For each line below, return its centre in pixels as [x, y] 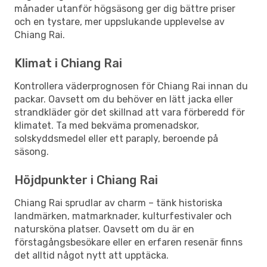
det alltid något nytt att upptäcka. [91, 255]
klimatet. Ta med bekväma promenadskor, [107, 125]
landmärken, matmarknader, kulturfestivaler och [123, 216]
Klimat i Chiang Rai [68, 63]
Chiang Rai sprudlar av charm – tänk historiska [118, 203]
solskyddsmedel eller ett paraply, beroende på [116, 138]
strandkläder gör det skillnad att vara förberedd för [130, 112]
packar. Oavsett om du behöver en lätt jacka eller [124, 99]
